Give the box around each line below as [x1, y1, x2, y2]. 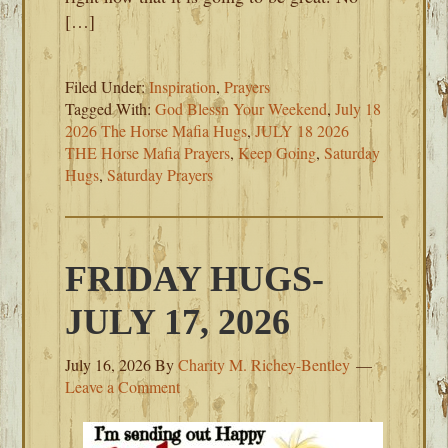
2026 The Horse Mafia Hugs [65, 120, 248, 141]
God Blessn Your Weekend [155, 98, 328, 119]
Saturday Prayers [107, 164, 214, 185]
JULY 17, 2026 [65, 302, 291, 342]
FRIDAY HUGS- [65, 259, 325, 299]
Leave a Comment [65, 376, 181, 397]
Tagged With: [65, 98, 156, 119]
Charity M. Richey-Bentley [178, 354, 351, 375]
